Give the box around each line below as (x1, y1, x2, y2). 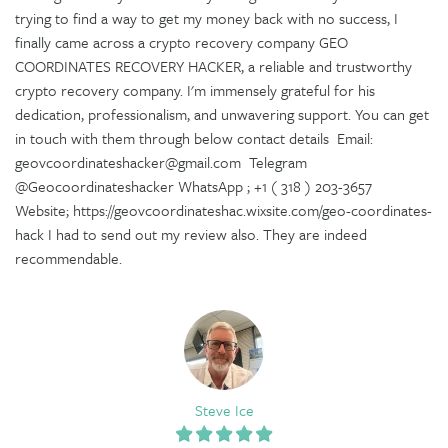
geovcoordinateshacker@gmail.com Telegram (15, 150, 307, 173)
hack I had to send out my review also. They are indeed (15, 222, 367, 245)
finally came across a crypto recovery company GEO (15, 30, 348, 53)
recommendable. (15, 246, 122, 269)
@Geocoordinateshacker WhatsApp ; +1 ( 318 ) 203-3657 (15, 174, 376, 197)
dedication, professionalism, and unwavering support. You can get (15, 102, 429, 125)
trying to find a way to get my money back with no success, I (15, 6, 398, 29)
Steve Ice (194, 398, 254, 421)
